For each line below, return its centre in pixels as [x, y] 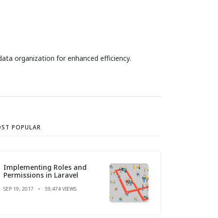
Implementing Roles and [45, 167]
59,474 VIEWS [61, 189]
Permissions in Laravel [41, 175]
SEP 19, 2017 [18, 189]
